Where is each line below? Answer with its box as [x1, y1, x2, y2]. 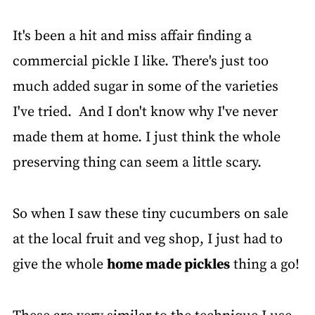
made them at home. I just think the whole [12, 129, 281, 147]
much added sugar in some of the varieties [12, 78, 278, 96]
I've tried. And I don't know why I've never [12, 103, 278, 122]
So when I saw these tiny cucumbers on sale [12, 205, 288, 224]
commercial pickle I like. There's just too [12, 53, 269, 71]
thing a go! [229, 256, 300, 274]
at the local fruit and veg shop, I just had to [12, 231, 283, 249]
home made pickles [106, 256, 230, 274]
